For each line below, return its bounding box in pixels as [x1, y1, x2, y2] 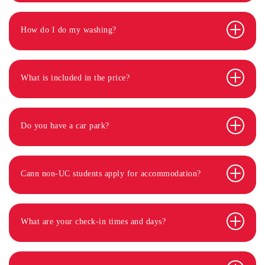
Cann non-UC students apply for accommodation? [21, 169, 201, 178]
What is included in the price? [21, 73, 130, 82]
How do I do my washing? [21, 25, 117, 34]
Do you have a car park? [21, 121, 109, 130]
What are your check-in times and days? [21, 216, 166, 226]
